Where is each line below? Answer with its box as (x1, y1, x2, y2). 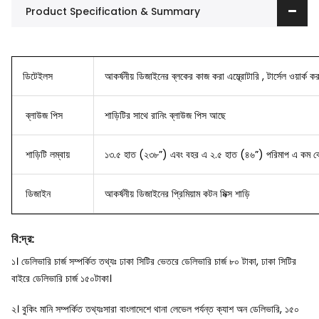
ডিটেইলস (23, 68, 53, 83)
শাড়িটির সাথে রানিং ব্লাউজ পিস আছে (105, 108, 226, 122)
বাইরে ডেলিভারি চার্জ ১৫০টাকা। (11, 271, 112, 286)
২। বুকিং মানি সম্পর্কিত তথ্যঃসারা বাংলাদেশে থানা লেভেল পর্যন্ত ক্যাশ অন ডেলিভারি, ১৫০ (11, 301, 299, 316)
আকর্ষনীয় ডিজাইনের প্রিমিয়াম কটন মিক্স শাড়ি (105, 186, 250, 201)
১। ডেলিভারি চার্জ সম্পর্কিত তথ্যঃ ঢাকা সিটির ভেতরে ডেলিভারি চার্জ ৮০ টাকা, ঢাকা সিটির (11, 254, 296, 269)
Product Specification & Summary (26, 4, 200, 19)
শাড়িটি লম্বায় (23, 147, 70, 162)
